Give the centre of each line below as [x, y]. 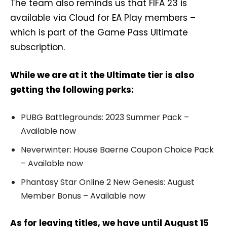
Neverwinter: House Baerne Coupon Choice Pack [117, 149]
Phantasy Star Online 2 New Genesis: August [108, 182]
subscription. [37, 47]
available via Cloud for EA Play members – [103, 17]
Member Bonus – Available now [83, 196]
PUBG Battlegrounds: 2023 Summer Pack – [105, 117]
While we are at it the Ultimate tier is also [102, 75]
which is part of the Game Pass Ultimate [99, 32]
